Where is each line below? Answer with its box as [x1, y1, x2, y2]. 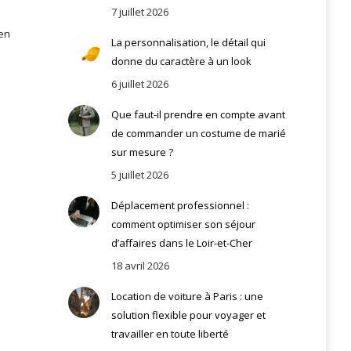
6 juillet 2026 [110, 76, 168, 91]
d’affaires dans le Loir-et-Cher [110, 235, 252, 250]
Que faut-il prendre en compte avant [110, 107, 285, 121]
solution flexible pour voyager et [110, 307, 266, 322]
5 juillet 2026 [110, 167, 168, 182]
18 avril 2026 [110, 258, 169, 273]
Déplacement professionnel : [110, 197, 249, 212]
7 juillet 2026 [110, 4, 168, 19]
